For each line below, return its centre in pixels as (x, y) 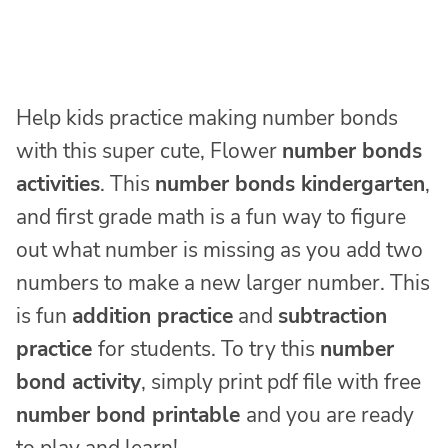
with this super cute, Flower (149, 151)
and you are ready (330, 415)
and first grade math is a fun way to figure (211, 217)
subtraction (332, 316)
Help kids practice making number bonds (207, 118)
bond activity (78, 382)
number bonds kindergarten (290, 184)
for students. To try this (209, 349)
